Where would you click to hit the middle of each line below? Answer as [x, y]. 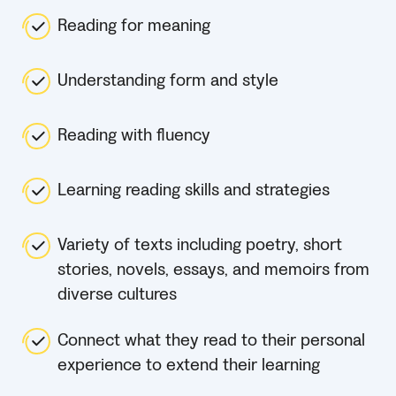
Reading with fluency [134, 136]
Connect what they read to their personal [211, 341]
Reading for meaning [134, 26]
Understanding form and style [168, 81]
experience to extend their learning [189, 366]
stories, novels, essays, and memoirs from [213, 270]
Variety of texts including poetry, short [200, 245]
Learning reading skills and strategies [194, 190]
